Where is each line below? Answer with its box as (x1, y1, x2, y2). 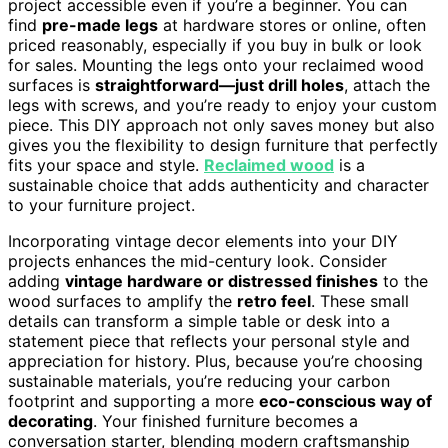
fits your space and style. (8, 154, 204, 175)
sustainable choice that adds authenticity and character (8, 174, 429, 195)
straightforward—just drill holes (95, 74, 344, 95)
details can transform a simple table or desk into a (8, 310, 390, 331)
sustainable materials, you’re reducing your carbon (8, 370, 390, 391)
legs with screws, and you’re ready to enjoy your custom (8, 94, 437, 115)
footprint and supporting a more (8, 390, 259, 411)
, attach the (344, 74, 430, 95)
